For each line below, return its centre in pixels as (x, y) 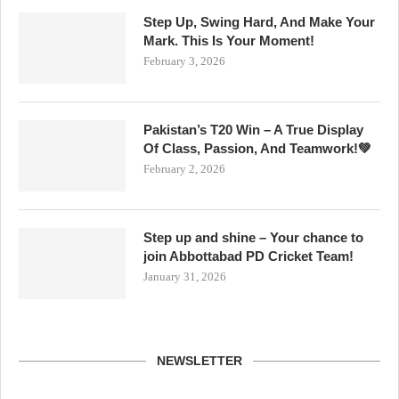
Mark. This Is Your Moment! (229, 40)
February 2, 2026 (184, 168)
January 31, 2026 (185, 276)
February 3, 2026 (184, 61)
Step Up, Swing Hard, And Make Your (259, 21)
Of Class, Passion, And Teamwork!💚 (257, 148)
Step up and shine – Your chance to (253, 237)
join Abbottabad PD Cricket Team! (248, 256)
